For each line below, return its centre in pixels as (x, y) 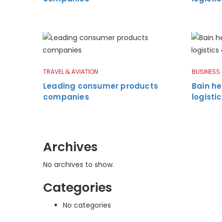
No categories (87, 205)
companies (66, 97)
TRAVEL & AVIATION (71, 71)
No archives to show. (79, 164)
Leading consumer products (101, 86)
